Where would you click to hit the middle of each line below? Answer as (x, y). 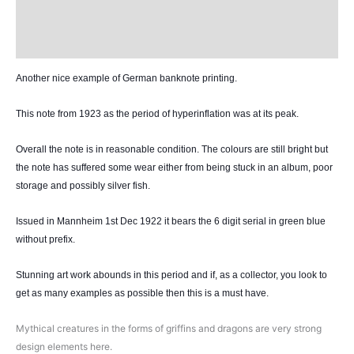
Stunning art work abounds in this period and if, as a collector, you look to (171, 275)
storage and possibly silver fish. (83, 186)
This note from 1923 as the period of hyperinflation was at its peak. (157, 114)
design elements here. (64, 346)
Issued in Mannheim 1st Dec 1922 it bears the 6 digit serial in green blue (171, 221)
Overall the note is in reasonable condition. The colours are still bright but (172, 150)
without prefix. (45, 239)
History (35, 44)
